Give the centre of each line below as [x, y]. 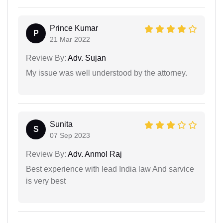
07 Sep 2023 [70, 136]
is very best [46, 181]
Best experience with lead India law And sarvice [110, 169]
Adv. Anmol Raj [94, 154]
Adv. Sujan [86, 58]
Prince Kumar [74, 28]
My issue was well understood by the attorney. [107, 73]
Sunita [61, 124]
